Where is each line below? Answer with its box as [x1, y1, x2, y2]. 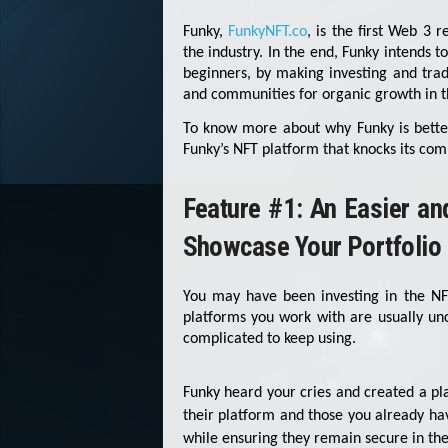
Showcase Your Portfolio [182, 231, 442, 264]
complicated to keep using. [182, 331, 356, 348]
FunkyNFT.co [227, 23, 307, 40]
